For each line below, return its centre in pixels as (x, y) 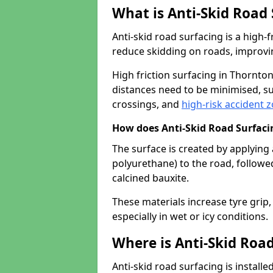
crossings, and (147, 104)
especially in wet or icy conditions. (190, 216)
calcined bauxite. (151, 178)
